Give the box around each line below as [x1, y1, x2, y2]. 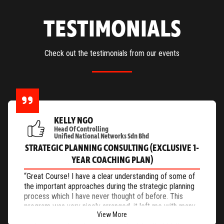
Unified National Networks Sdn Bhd [54, 132, 149, 140]
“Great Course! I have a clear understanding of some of [24, 171, 195, 181]
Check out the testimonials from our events [44, 48, 179, 58]
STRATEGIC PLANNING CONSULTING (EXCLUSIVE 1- [25, 143, 199, 153]
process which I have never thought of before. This [24, 191, 183, 201]
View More [97, 210, 127, 218]
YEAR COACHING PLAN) [71, 155, 153, 165]
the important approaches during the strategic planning [24, 181, 194, 191]
